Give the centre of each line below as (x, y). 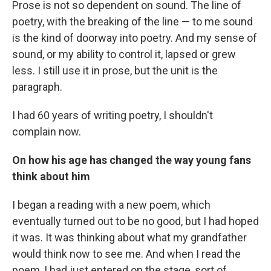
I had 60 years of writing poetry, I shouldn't (113, 115)
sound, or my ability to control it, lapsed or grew (124, 54)
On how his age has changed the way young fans (132, 160)
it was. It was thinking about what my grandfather (129, 237)
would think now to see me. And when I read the (126, 254)
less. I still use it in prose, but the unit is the (115, 70)
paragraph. (37, 87)
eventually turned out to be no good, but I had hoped (135, 221)
